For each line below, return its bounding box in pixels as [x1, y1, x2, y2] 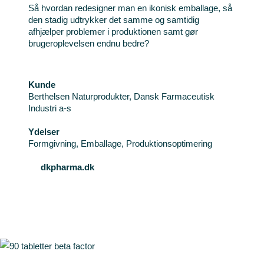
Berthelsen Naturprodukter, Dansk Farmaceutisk [28, 91, 214, 101]
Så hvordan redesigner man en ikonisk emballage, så [28, 3, 232, 13]
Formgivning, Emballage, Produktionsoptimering [28, 138, 212, 148]
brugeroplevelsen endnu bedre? [28, 38, 149, 48]
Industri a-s [28, 103, 71, 113]
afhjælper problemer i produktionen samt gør [28, 27, 198, 37]
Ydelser [28, 127, 60, 137]
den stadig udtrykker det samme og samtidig [28, 15, 199, 25]
